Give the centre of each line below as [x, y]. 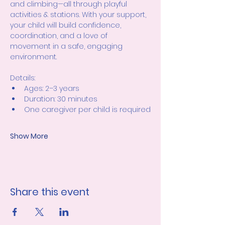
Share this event [50, 192]
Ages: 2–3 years [52, 89]
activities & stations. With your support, [79, 15]
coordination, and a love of [60, 36]
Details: [23, 78]
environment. [33, 57]
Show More [29, 136]
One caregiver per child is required [87, 110]
